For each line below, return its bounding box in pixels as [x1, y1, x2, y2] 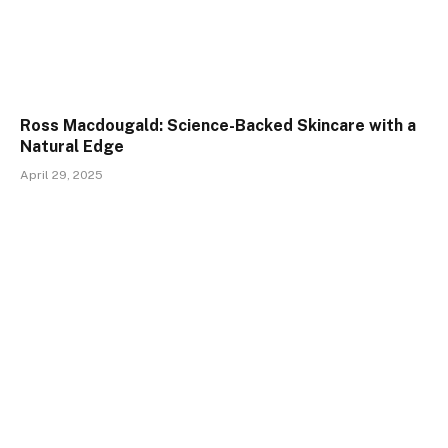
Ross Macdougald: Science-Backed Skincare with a [20, 116, 416, 136]
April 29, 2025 [20, 168, 103, 183]
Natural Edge [20, 137, 124, 157]
